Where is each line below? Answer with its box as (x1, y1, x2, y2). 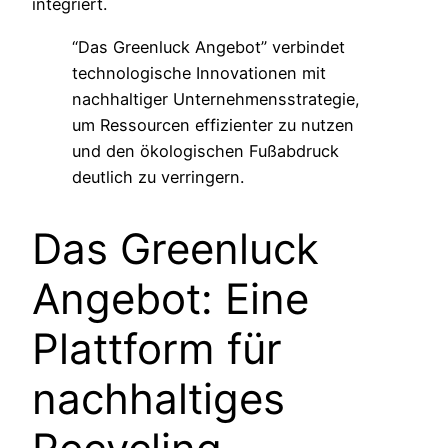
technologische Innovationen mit (72, 62, 326, 83)
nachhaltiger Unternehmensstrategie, (72, 88, 360, 109)
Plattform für (32, 323, 282, 375)
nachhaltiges (32, 373, 285, 425)
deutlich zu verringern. (72, 166, 244, 187)
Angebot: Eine (32, 273, 309, 325)
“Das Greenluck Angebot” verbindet (72, 36, 345, 57)
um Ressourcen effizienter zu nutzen (72, 114, 354, 135)
